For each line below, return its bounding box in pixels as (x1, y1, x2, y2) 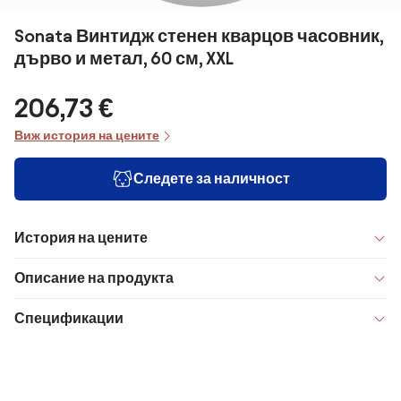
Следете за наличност (132, 171, 290, 186)
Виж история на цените (14, 129, 159, 142)
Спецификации (14, 311, 124, 326)
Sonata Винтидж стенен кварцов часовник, (14, 26, 383, 46)
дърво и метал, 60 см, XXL (14, 48, 234, 68)
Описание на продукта (14, 270, 174, 286)
